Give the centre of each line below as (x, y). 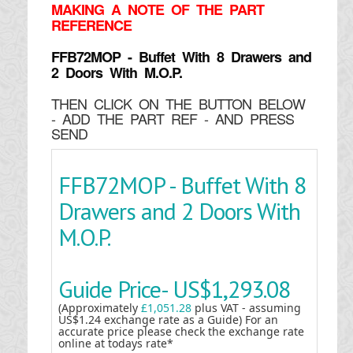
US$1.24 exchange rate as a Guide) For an (168, 320)
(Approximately (99, 308)
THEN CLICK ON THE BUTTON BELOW (178, 103)
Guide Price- (115, 289)
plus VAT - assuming (247, 308)
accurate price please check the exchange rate (181, 331)
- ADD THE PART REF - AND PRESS (172, 118)
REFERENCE (91, 25)
